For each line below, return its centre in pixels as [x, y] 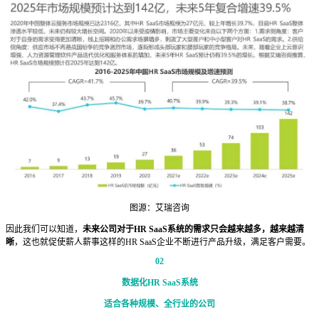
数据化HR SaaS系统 [159, 282]
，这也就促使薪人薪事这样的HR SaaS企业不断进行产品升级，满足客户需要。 [162, 242]
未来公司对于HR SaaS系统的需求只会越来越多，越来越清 [193, 229]
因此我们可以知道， [44, 229]
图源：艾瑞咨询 [159, 208]
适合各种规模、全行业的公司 [159, 304]
